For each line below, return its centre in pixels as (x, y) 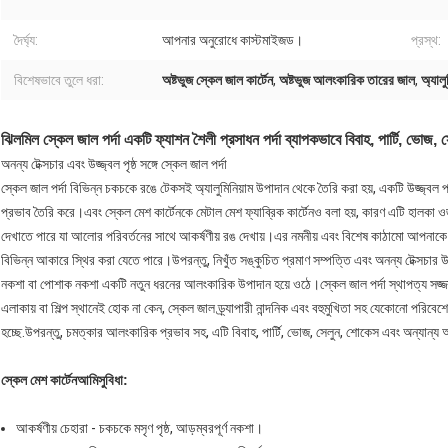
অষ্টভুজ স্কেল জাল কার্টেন (217, 80)
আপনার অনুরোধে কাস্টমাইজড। (232, 40)
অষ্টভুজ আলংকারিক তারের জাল (347, 80)
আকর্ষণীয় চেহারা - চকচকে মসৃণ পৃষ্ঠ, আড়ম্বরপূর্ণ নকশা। (139, 428)
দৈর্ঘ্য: (26, 40)
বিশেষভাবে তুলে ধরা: (59, 80)
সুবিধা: (113, 380)
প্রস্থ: (426, 40)
